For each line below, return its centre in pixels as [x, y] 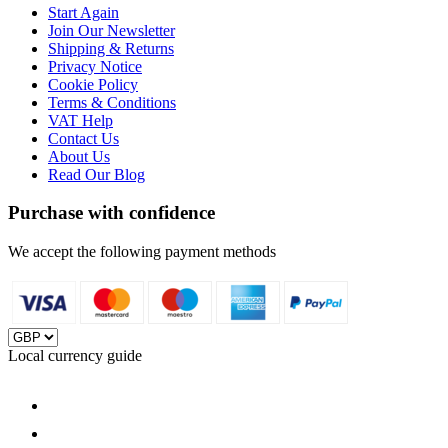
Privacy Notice [95, 66]
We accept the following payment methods [142, 251]
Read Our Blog [96, 174]
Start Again [83, 12]
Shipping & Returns [111, 48]
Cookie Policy [93, 84]
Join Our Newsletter [111, 30]
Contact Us [83, 138]
